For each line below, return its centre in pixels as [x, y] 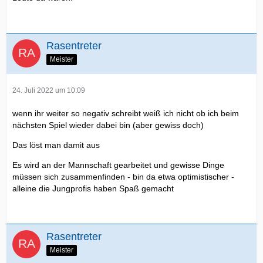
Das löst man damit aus [56, 145]
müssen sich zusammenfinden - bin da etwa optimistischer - [123, 177]
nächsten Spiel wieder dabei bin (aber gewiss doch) [108, 125]
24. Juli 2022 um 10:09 [49, 91]
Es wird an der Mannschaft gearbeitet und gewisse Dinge [118, 165]
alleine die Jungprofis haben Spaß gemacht [93, 189]
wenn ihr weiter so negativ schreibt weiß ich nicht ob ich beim [126, 114]
